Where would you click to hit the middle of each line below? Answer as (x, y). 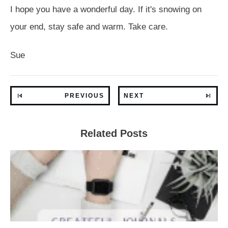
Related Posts (114, 133)
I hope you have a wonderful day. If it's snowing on (106, 9)
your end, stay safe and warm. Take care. (89, 26)
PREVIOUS (84, 95)
